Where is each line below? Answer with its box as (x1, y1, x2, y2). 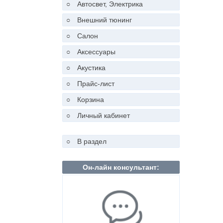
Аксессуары (77, 47, 115, 56)
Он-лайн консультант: (83, 163, 159, 171)
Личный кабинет (77, 111, 130, 119)
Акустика (77, 63, 106, 72)
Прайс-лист (77, 79, 114, 88)
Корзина (77, 95, 104, 104)
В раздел (77, 137, 107, 145)
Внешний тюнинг (77, 15, 132, 24)
